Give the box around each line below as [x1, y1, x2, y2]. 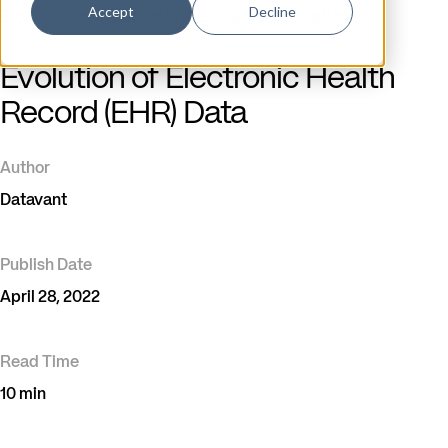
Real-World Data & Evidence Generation [59, 10, 349, 26]
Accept [88, 3, 135, 21]
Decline [249, 3, 297, 21]
